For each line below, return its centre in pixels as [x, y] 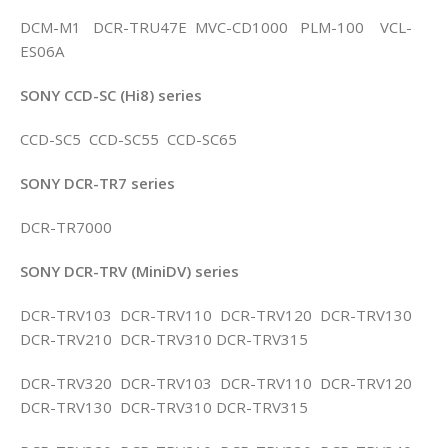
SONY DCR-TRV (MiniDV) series [129, 270]
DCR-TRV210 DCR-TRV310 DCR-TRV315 [164, 338]
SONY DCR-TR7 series [97, 182]
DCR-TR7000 [66, 226]
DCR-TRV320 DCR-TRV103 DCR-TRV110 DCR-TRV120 [218, 382]
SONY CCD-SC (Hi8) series [111, 94]
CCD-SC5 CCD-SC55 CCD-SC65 [128, 138]
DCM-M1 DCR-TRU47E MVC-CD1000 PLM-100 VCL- [216, 26]
